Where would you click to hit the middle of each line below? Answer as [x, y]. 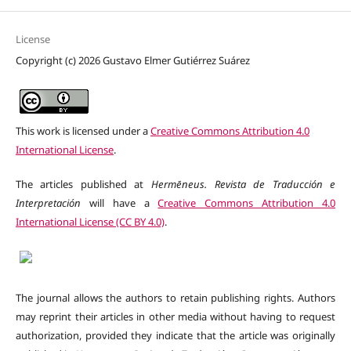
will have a [119, 203]
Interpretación [48, 203]
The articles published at [83, 185]
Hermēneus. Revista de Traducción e [244, 185]
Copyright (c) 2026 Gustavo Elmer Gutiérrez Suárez [132, 61]
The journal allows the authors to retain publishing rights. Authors [175, 298]
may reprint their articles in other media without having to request [175, 317]
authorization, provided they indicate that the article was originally [175, 336]
